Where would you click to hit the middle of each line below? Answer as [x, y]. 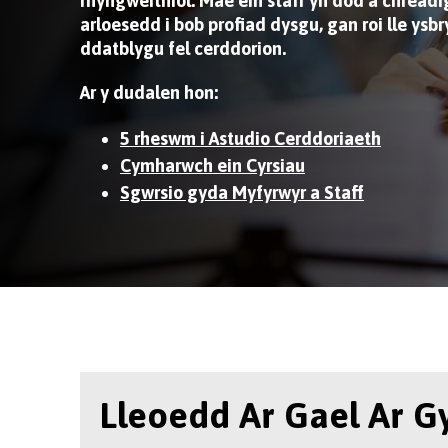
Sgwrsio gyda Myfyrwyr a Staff [242, 192]
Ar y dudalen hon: [149, 92]
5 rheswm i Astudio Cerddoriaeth [250, 138]
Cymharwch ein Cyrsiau [212, 165]
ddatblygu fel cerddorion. [183, 48]
